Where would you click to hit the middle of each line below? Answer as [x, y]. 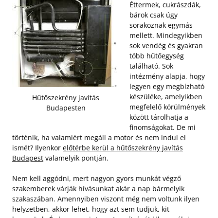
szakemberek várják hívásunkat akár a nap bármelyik [98, 189]
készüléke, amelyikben [166, 97]
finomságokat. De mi [163, 127]
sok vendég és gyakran [166, 45]
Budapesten [66, 108]
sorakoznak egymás [161, 25]
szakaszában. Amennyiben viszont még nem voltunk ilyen [106, 199]
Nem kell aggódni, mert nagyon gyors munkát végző [97, 178]
